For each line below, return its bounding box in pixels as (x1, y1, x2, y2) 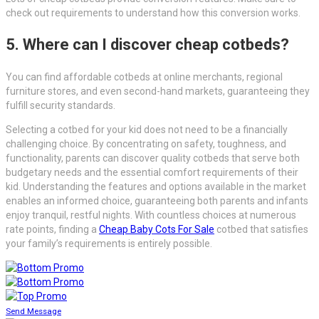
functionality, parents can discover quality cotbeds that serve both (6, 152, 300, 164)
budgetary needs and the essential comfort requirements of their (6, 167, 298, 179)
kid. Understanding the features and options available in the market (6, 181, 306, 193)
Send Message (6, 306, 61, 317)
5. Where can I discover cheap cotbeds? (6, 36, 289, 54)
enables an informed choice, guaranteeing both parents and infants (6, 195, 308, 207)
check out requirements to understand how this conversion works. (6, 7, 300, 19)
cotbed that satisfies (214, 224, 308, 236)
